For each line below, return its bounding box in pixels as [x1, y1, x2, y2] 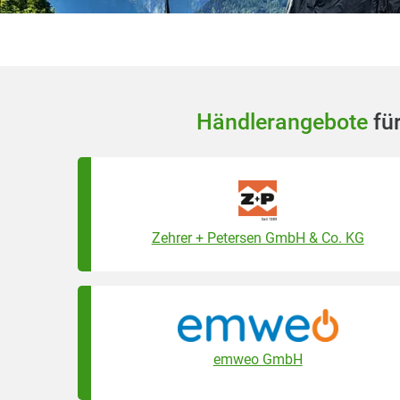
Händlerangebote [196, 109, 368, 135]
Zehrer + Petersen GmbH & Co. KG [151, 229, 364, 246]
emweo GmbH [212, 350, 303, 368]
